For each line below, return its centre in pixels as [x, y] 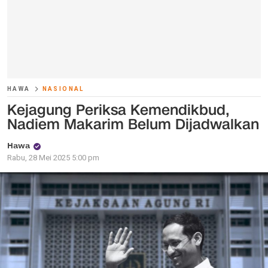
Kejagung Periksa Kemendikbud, [118, 110]
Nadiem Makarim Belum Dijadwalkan [133, 124]
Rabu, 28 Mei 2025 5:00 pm [53, 158]
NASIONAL [63, 89]
